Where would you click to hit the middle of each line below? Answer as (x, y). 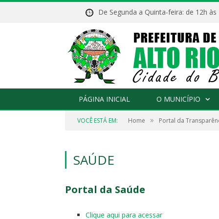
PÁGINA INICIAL (104, 99)
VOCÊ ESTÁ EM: (98, 120)
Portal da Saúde (105, 189)
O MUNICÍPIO (178, 99)
